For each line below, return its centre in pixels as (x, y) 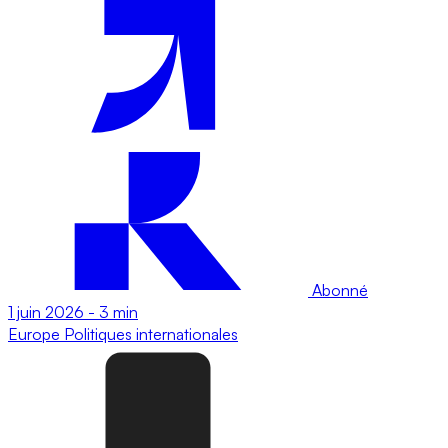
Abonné (338, 289)
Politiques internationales (151, 333)
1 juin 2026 (46, 311)
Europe (36, 333)
